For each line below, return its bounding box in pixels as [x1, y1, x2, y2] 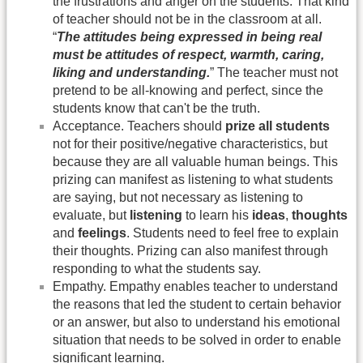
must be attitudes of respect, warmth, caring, [53, 47, 324, 62]
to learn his [182, 207, 252, 222]
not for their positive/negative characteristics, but [53, 136, 327, 151]
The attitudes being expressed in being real [57, 29, 322, 44]
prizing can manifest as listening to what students [53, 172, 333, 186]
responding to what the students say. [53, 261, 261, 275]
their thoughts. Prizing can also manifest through [53, 243, 328, 258]
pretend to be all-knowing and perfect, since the [53, 83, 323, 97]
